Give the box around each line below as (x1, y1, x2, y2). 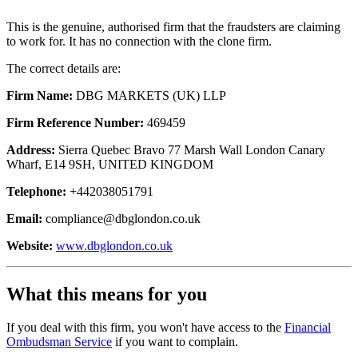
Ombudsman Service (6, 335, 112, 349)
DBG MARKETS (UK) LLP (73, 88, 226, 102)
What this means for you (6, 283, 207, 304)
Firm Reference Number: (6, 115, 144, 129)
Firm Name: (6, 88, 73, 102)
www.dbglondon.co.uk (56, 238, 173, 253)
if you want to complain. (112, 335, 238, 349)
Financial (284, 320, 331, 335)
